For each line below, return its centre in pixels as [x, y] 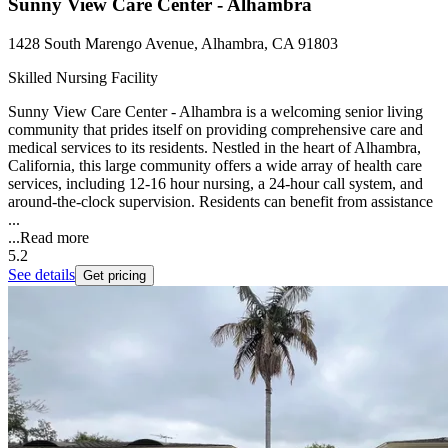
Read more [54, 238]
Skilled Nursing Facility [83, 78]
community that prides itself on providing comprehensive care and [215, 130]
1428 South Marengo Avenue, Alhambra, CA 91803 [173, 44]
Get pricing [114, 276]
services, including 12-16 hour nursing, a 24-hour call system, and [215, 184]
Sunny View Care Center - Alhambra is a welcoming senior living [215, 112]
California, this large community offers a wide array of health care [215, 166]
